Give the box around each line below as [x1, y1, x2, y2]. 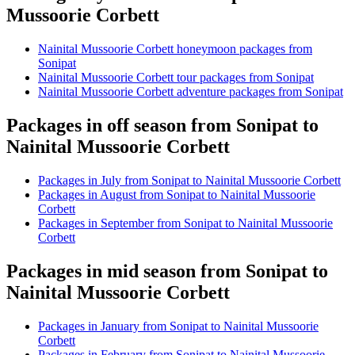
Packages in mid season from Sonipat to [6, 260, 328, 281]
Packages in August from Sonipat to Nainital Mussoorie [38, 187, 315, 201]
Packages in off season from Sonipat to [6, 114, 319, 136]
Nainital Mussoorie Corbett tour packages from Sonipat [38, 71, 314, 85]
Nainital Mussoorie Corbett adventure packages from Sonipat [38, 85, 343, 99]
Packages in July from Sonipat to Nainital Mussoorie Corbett [38, 173, 341, 187]
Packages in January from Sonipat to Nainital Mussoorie [38, 319, 319, 333]
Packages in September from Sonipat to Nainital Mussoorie [38, 216, 333, 230]
